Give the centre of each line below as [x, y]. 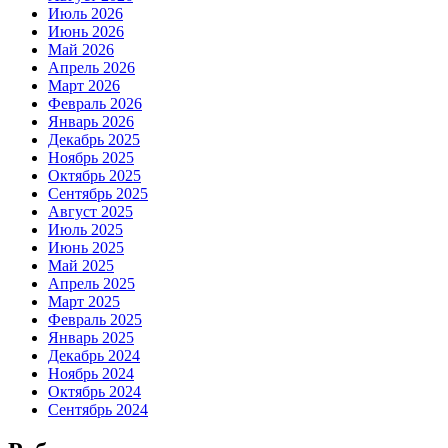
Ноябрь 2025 [91, 157]
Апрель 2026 [91, 67]
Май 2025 [81, 265]
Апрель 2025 [91, 283]
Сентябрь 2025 [98, 193]
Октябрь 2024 [94, 391]
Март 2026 [84, 85]
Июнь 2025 [86, 247]
